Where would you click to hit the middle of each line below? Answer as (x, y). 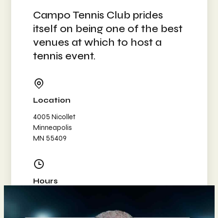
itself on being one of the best (108, 28)
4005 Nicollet (54, 117)
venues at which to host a (97, 42)
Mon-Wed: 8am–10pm (68, 197)
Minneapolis (52, 127)
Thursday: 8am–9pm (66, 208)
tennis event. (64, 56)
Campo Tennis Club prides (98, 15)
